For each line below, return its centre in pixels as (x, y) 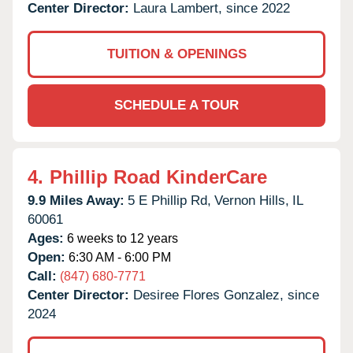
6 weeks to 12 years (121, 238)
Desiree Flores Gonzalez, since (226, 295)
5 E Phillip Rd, (169, 200)
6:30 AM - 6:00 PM (118, 257)
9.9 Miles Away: (76, 200)
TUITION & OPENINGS (176, 54)
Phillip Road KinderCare (158, 176)
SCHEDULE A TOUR (176, 105)
